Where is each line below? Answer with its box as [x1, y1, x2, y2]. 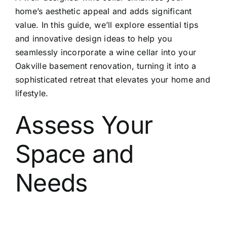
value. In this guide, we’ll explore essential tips [15, 20, 198, 30]
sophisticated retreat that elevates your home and [15, 74, 210, 85]
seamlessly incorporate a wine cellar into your [15, 47, 197, 58]
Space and [15, 139, 134, 169]
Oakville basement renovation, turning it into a [15, 61, 197, 71]
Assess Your [15, 110, 153, 140]
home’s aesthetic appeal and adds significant [15, 6, 192, 17]
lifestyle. [15, 88, 49, 99]
